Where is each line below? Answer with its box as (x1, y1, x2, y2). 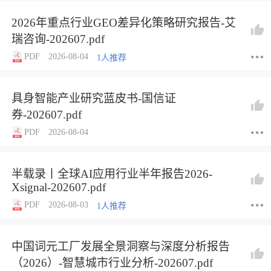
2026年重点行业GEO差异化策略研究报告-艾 (11, 16, 236, 29)
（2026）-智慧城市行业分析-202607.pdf (11, 256, 213, 269)
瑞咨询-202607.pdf (11, 33, 105, 45)
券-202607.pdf (11, 108, 82, 121)
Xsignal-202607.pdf (11, 181, 106, 194)
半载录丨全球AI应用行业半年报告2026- (11, 168, 212, 180)
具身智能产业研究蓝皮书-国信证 (11, 92, 176, 105)
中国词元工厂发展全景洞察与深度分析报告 (11, 240, 230, 253)
